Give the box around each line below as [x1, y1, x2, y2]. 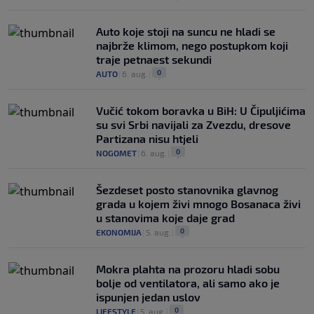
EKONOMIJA [96, 227, 142, 238]
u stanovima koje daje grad [96, 211, 235, 225]
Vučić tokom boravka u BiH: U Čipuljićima [96, 104, 306, 118]
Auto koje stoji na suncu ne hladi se [96, 25, 275, 39]
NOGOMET [96, 148, 137, 158]
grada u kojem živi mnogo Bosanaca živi [96, 197, 301, 211]
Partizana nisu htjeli [96, 132, 198, 146]
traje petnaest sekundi [96, 53, 212, 67]
